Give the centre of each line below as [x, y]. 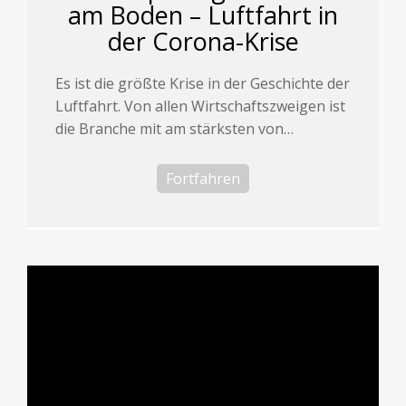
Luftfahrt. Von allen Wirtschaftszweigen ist [201, 106]
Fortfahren [203, 179]
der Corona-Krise [203, 42]
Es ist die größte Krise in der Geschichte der [203, 84]
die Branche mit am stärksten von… [175, 129]
